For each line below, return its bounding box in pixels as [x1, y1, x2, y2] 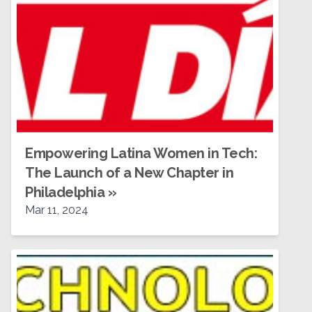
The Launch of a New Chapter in [25, 164, 233, 181]
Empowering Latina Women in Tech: [25, 145, 257, 162]
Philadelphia [25, 184, 104, 201]
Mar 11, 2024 [25, 203, 88, 217]
